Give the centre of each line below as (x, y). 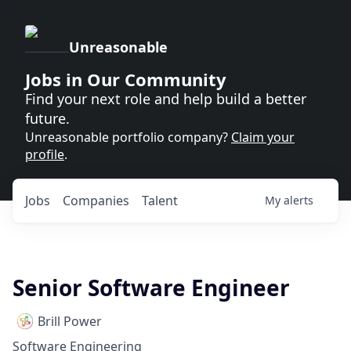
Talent (160, 201)
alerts (299, 200)
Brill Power (70, 321)
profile (45, 154)
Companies (96, 201)
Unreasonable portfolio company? (128, 137)
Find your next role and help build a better (166, 99)
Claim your (263, 137)
